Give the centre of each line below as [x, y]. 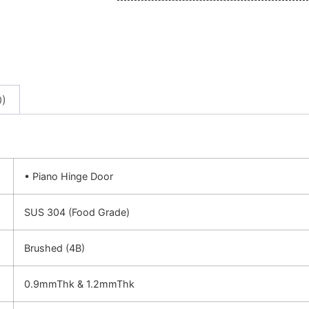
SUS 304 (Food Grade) [77, 212]
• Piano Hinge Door [69, 177]
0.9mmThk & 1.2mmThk [79, 284]
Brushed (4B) [54, 248]
